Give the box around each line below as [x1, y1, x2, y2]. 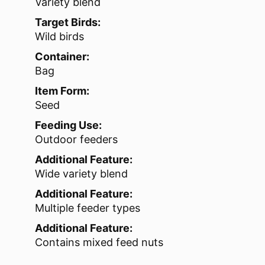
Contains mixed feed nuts [35, 236, 163, 249]
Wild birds [35, 30, 84, 43]
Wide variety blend [35, 167, 128, 180]
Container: [35, 50, 89, 63]
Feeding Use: [35, 119, 102, 132]
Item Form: [35, 85, 89, 98]
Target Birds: [35, 16, 101, 29]
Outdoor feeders [35, 133, 118, 146]
